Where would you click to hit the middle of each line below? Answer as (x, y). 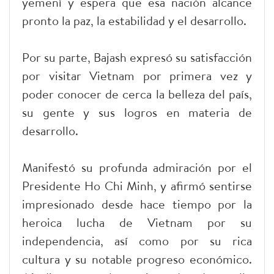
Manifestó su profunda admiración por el (137, 167)
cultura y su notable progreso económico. (137, 259)
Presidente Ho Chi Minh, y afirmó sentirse (137, 185)
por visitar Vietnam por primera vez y (137, 75)
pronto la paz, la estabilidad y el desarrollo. (134, 20)
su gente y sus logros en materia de (137, 112)
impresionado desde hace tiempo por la (137, 204)
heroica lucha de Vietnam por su (137, 222)
